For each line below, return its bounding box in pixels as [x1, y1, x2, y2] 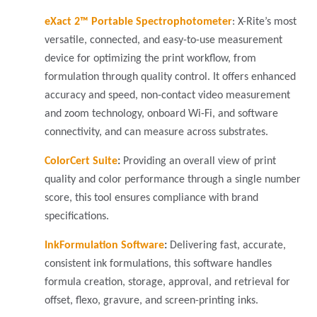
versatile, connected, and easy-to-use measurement [45, 34, 282, 46]
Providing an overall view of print [123, 155, 276, 167]
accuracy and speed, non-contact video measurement [45, 89, 290, 101]
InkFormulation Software [45, 239, 164, 251]
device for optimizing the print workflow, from [45, 52, 256, 64]
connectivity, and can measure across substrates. [45, 126, 268, 138]
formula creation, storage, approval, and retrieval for [45, 276, 290, 288]
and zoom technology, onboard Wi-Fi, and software [45, 108, 278, 120]
